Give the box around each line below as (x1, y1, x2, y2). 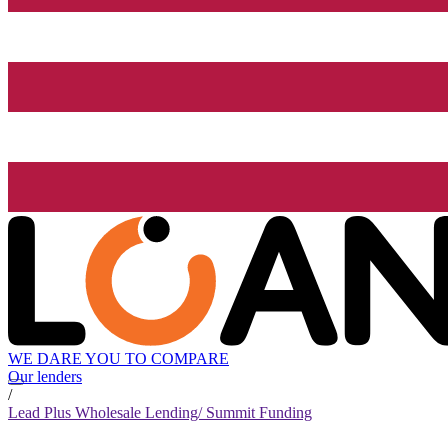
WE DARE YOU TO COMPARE (8, 350, 229, 368)
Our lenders (8, 368, 82, 386)
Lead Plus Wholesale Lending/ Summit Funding (8, 404, 312, 422)
